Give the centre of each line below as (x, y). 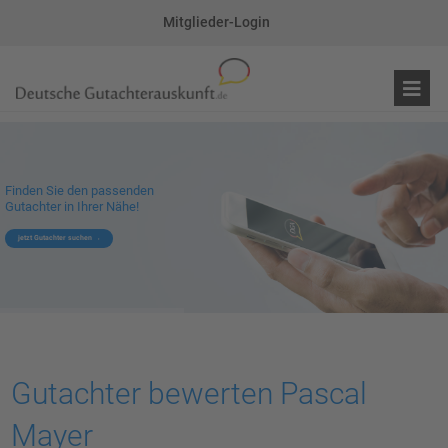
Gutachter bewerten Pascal (189, 393)
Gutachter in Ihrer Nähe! (72, 207)
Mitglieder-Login (216, 22)
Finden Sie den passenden (80, 191)
